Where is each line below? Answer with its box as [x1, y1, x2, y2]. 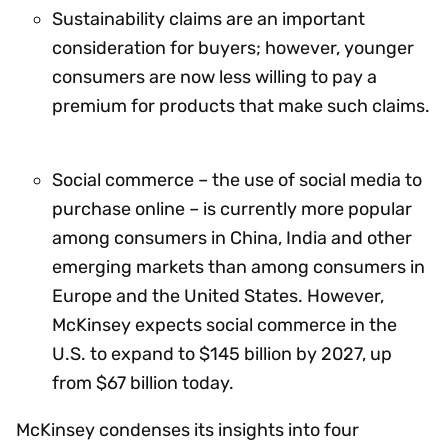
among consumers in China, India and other [52, 226, 412, 249]
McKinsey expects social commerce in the [52, 313, 397, 336]
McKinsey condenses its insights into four [16, 418, 359, 441]
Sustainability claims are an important [52, 7, 365, 30]
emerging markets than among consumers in [52, 255, 425, 278]
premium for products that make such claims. [52, 94, 430, 117]
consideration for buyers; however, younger [52, 36, 414, 59]
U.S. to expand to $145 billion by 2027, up [52, 342, 392, 365]
